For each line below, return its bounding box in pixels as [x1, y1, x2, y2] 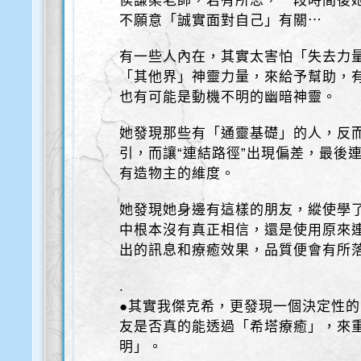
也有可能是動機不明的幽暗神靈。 [119, 89, 338, 105]
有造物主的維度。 [119, 166, 236, 181]
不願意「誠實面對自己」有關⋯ [119, 13, 323, 28]
